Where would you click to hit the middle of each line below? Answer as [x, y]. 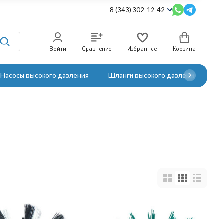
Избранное [142, 49]
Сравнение [97, 49]
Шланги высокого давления [153, 75]
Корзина [184, 49]
